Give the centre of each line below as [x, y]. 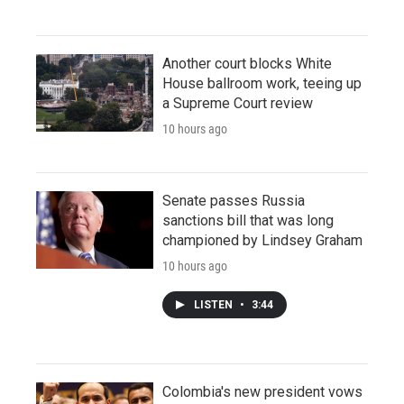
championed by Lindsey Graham [262, 240]
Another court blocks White [247, 63]
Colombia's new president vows [262, 391]
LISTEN [215, 304]
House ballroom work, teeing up [262, 83]
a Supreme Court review [238, 103]
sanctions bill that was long [248, 220]
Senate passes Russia [234, 200]
